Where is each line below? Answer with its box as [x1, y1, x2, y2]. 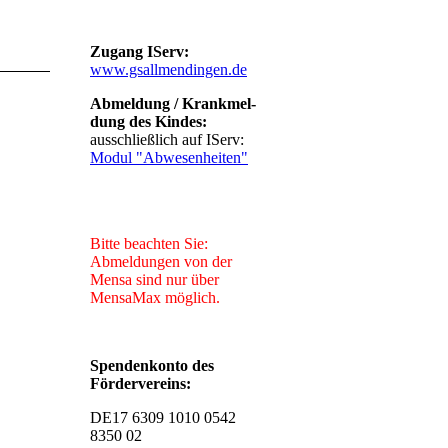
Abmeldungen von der [90, 253, 232, 270]
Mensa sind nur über [90, 271, 219, 288]
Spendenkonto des [90, 357, 214, 374]
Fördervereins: [90, 375, 195, 392]
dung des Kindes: [90, 113, 207, 130]
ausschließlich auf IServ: [90, 131, 248, 148]
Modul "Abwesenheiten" [90, 149, 248, 166]
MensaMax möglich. [90, 289, 224, 306]
